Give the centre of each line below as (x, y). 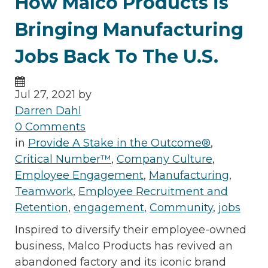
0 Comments (50, 127)
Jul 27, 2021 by (53, 95)
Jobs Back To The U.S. (117, 57)
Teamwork (44, 192)
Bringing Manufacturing (129, 30)
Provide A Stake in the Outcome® (119, 143)
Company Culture (165, 159)
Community (181, 208)
